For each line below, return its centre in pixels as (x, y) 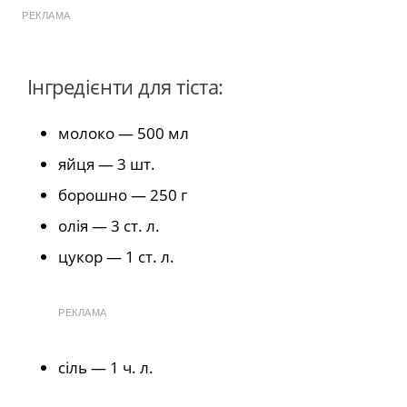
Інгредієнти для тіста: (123, 86)
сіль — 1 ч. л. (106, 367)
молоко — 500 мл (124, 133)
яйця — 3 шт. (107, 164)
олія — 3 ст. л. (109, 225)
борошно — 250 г (123, 194)
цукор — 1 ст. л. (116, 256)
